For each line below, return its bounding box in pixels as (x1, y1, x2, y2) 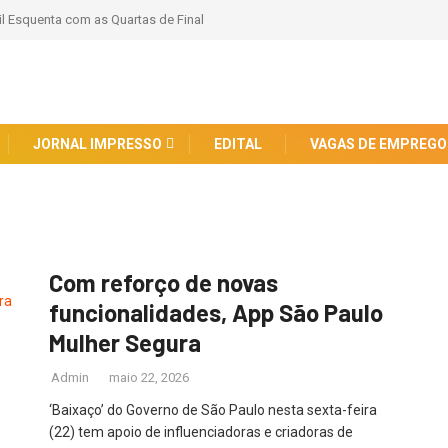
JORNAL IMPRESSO (33, 136, 163, 152)
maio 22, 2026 (109, 370, 189, 386)
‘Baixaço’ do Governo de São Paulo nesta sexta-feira (49, 402, 377, 419)
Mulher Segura (49, 328, 201, 358)
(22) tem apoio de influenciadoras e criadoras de (49, 424, 353, 441)
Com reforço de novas (49, 268, 278, 298)
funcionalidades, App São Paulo (49, 298, 383, 328)
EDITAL (213, 136, 262, 152)
